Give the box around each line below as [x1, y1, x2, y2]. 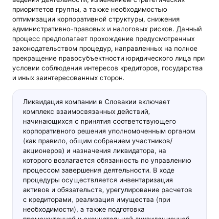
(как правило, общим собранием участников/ [22, 136, 173, 145]
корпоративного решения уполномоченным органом [22, 127, 195, 135]
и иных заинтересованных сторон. [12, 74, 125, 82]
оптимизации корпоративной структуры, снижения [12, 15, 180, 23]
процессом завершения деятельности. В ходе [22, 166, 175, 174]
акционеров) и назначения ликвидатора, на [22, 146, 166, 154]
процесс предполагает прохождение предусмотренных [12, 35, 195, 43]
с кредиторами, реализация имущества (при [22, 195, 170, 203]
